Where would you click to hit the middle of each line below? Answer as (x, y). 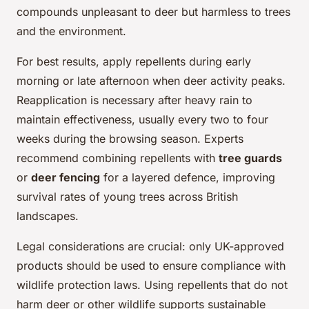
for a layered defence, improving (188, 178)
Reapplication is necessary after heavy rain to (134, 100)
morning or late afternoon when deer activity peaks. (151, 81)
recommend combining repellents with (118, 158)
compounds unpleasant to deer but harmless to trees (153, 12)
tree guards (250, 158)
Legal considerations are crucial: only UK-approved (150, 247)
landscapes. (48, 216)
